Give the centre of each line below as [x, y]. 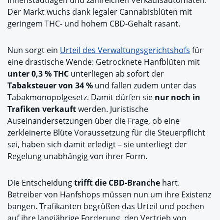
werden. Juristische [112, 109]
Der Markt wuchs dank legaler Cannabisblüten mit [100, 12]
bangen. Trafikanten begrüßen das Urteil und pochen [106, 206]
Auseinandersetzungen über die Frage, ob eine [94, 121]
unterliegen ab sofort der [116, 73]
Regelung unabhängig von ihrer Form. [77, 156]
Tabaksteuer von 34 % [50, 85]
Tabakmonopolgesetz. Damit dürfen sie [81, 97]
